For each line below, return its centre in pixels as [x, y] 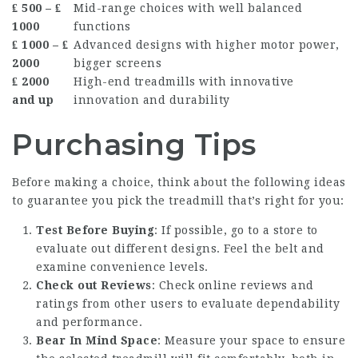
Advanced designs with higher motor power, [207, 45]
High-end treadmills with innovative [184, 82]
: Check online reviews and [233, 286]
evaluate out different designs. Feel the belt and [180, 249]
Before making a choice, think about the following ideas [179, 183]
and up [33, 100]
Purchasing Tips [134, 145]
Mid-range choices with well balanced [188, 8]
